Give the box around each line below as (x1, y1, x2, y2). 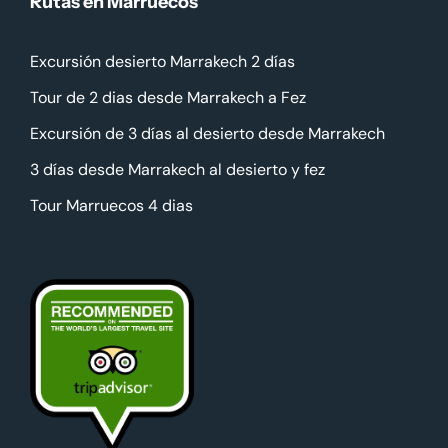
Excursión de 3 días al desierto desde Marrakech (30, 122, 385, 144)
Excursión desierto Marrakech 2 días (30, 50, 295, 72)
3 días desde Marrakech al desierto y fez (30, 158, 325, 180)
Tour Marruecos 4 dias (30, 194, 193, 216)
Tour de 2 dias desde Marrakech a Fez (30, 86, 306, 108)
